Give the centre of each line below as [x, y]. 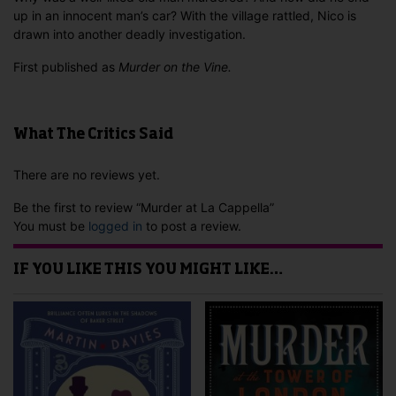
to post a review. [192, 226]
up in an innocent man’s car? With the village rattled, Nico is [185, 16]
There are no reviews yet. [87, 175]
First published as [66, 67]
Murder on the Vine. [175, 67]
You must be [51, 226]
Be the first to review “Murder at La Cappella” [144, 208]
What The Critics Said [93, 136]
